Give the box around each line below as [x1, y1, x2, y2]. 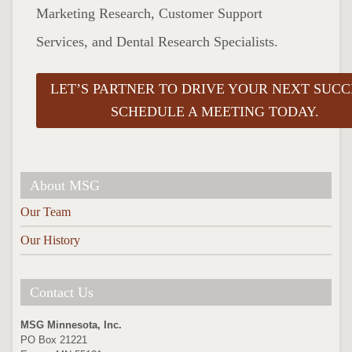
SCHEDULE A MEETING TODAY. [110, 103, 319, 119]
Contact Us [30, 284, 93, 301]
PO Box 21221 [20, 333, 87, 346]
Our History [20, 233, 80, 247]
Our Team [20, 205, 71, 219]
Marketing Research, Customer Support [36, 5, 262, 22]
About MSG [30, 178, 100, 194]
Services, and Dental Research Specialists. [36, 34, 278, 50]
